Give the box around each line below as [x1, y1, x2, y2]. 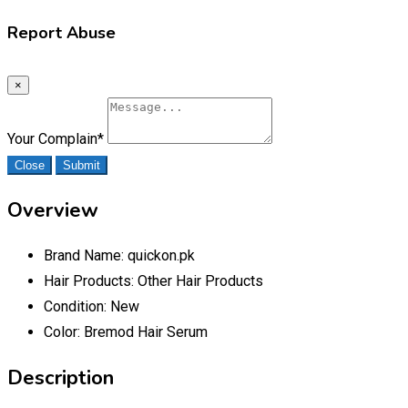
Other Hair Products [138, 271, 263, 290]
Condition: [44, 297, 110, 315]
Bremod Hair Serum [84, 322, 208, 341]
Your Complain [7, 129, 97, 148]
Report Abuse [7, 21, 116, 44]
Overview [7, 196, 98, 224]
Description [7, 363, 114, 392]
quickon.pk [127, 246, 195, 264]
